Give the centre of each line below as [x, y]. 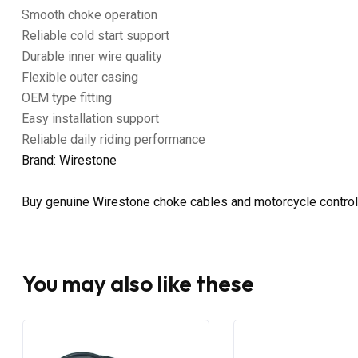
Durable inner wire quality [92, 56]
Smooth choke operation [89, 14]
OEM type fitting [67, 97]
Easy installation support [90, 118]
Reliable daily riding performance [113, 139]
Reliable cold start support [95, 35]
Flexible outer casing [80, 77]
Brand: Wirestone [69, 160]
